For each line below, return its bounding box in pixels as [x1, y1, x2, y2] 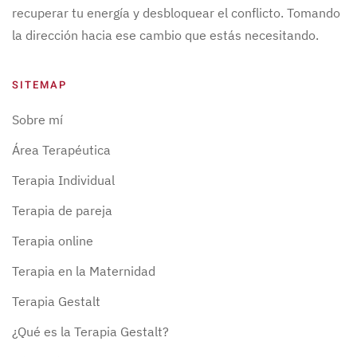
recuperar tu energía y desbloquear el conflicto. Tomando [12, 5, 340, 22]
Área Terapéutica [12, 142, 111, 159]
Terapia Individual [12, 172, 115, 189]
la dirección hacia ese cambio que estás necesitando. [12, 27, 319, 44]
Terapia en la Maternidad [12, 263, 155, 280]
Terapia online [12, 233, 93, 249]
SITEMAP [12, 77, 67, 93]
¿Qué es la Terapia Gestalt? [12, 324, 169, 340]
